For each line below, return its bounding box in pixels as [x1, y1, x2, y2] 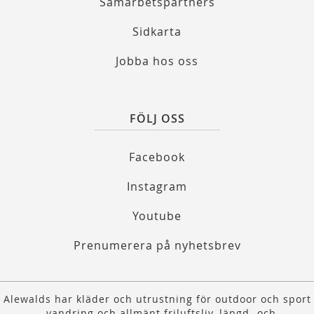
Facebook [129, 149, 185, 165]
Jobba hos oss [116, 53, 198, 69]
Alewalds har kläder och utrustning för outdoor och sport [3, 292, 311, 306]
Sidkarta [132, 24, 182, 40]
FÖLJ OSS [129, 111, 185, 127]
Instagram [127, 179, 187, 195]
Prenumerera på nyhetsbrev [73, 238, 241, 254]
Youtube [132, 208, 182, 224]
